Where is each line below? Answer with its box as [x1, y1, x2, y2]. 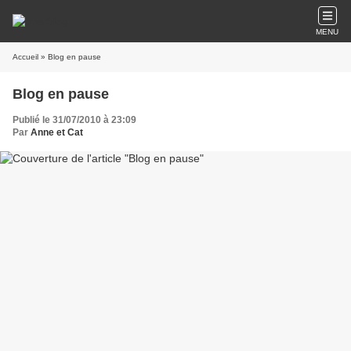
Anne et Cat [31, 127, 83, 138]
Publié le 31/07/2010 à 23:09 [13, 114, 136, 125]
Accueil [13, 52, 38, 61]
